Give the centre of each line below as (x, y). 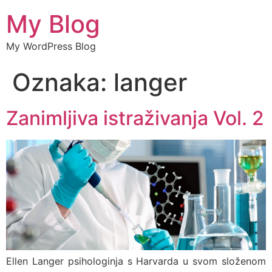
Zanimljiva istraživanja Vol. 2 (135, 118)
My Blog (53, 24)
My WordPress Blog (51, 46)
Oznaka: (63, 82)
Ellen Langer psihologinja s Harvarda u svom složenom (136, 261)
